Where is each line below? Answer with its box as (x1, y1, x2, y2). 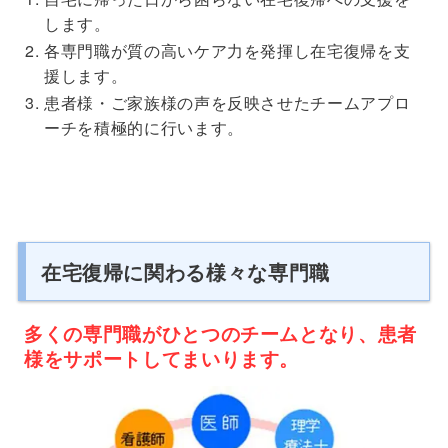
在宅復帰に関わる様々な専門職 (40, 256, 330, 286)
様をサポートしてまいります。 (24, 343, 300, 372)
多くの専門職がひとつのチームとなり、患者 (24, 318, 417, 347)
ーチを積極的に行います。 (44, 115, 244, 139)
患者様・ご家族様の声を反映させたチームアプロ (44, 90, 411, 114)
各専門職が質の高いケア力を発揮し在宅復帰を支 (44, 38, 411, 62)
